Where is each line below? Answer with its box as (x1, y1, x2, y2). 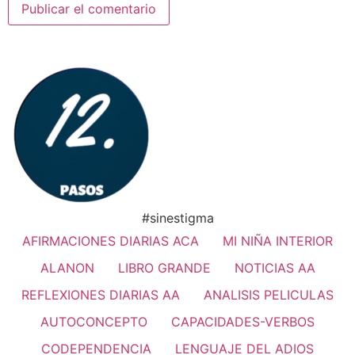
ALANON (40, 259, 94, 276)
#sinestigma (141, 209, 214, 226)
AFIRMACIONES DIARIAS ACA (22, 232, 199, 249)
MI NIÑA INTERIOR (223, 232, 333, 249)
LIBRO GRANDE (117, 259, 211, 276)
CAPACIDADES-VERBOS (171, 313, 315, 330)
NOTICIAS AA (234, 259, 315, 276)
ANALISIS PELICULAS (204, 286, 334, 303)
